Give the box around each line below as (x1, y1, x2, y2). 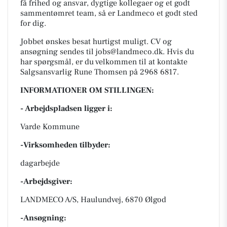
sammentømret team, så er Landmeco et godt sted (20, 8, 198, 18)
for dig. (20, 18, 46, 28)
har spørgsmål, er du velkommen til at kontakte (20, 57, 187, 67)
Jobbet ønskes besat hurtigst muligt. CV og (20, 36, 172, 47)
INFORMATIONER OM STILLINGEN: (20, 85, 154, 95)
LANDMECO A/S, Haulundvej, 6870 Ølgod (20, 195, 166, 205)
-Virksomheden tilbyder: (20, 140, 110, 150)
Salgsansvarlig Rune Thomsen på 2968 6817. (20, 67, 179, 77)
